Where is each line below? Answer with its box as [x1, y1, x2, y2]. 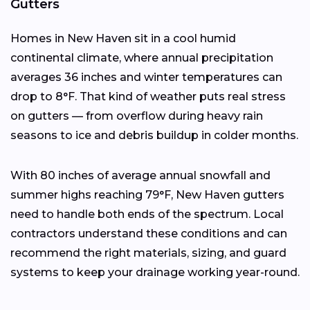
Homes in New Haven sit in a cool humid [10, 31, 236, 45]
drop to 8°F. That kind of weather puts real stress [10, 89, 286, 103]
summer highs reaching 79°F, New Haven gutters [10, 188, 284, 201]
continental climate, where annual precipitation [10, 51, 273, 64]
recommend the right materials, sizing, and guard [10, 246, 286, 259]
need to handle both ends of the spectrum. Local [10, 207, 284, 221]
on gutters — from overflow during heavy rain [10, 109, 263, 122]
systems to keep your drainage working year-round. [10, 265, 300, 279]
